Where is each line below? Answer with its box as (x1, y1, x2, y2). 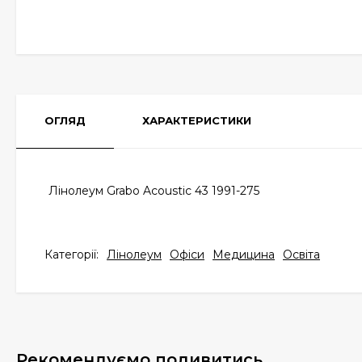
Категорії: (44, 247, 99, 262)
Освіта (283, 247, 320, 262)
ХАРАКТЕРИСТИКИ (142, 114, 251, 127)
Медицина (213, 247, 275, 262)
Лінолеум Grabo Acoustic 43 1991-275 (48, 183, 259, 198)
